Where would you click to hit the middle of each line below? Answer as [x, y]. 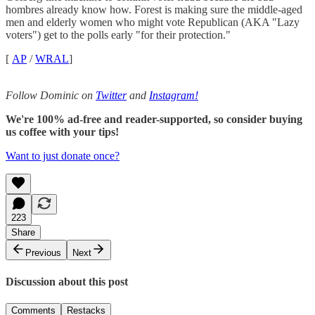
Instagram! [174, 96]
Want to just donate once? [63, 156]
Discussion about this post [67, 281]
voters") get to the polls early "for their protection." [118, 35]
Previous [43, 253]
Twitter [111, 96]
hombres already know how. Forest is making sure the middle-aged [154, 10]
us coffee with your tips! [62, 132]
